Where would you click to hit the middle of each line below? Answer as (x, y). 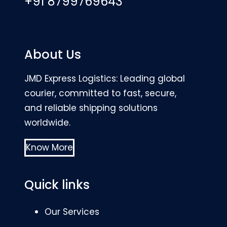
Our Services (72, 212)
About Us (53, 55)
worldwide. (47, 123)
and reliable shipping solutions (91, 108)
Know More (49, 148)
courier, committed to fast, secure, (100, 93)
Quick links (57, 185)
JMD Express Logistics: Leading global (105, 79)
